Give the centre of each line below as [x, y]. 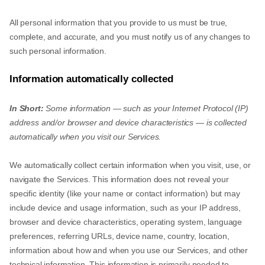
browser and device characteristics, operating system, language [126, 222]
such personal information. [58, 51]
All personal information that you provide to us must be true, [119, 22]
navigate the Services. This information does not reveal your [119, 179]
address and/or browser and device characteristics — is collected [128, 122]
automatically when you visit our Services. [85, 137]
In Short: [27, 108]
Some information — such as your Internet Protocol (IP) [147, 108]
